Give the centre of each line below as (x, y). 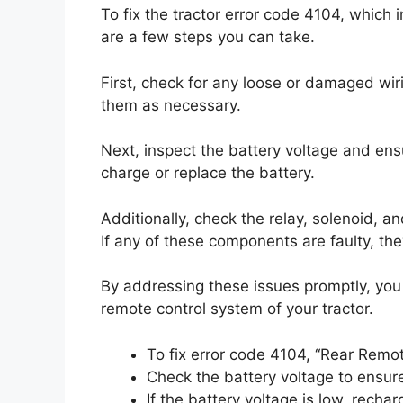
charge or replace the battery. (208, 173)
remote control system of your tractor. (237, 309)
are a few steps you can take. (208, 37)
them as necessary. (171, 105)
